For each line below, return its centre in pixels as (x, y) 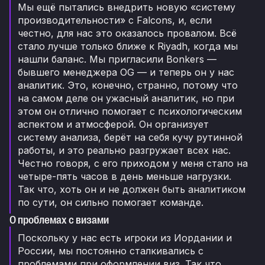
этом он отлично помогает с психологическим (130, 112)
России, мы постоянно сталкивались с (111, 251)
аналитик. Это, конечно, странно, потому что (128, 85)
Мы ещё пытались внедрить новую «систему (127, 7)
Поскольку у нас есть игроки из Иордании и (125, 238)
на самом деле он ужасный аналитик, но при (126, 98)
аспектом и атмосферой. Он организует (113, 125)
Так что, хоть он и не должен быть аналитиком (132, 190)
